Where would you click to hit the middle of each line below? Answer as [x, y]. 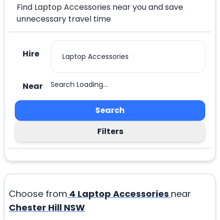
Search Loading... [79, 85]
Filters [110, 132]
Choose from [38, 194]
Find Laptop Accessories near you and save [100, 7]
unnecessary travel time [64, 19]
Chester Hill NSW [47, 208]
